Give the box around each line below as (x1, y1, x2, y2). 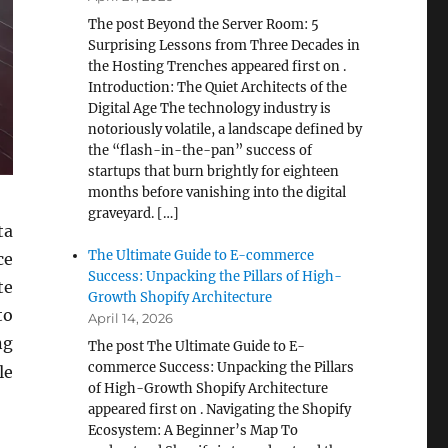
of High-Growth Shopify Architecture (88, 380, 329, 397)
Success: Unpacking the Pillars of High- (88, 268, 343, 285)
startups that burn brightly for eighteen (88, 163, 340, 180)
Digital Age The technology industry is (88, 100, 332, 117)
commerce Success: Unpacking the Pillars (88, 359, 355, 376)
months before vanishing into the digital (88, 184, 347, 201)
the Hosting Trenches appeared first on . (88, 58, 347, 75)
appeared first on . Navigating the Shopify (88, 401, 352, 418)
